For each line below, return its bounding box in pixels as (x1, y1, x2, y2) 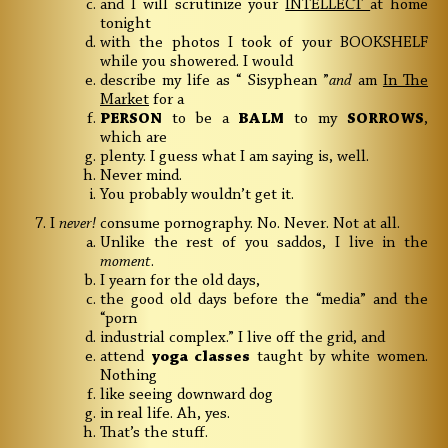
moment (100, 254, 151, 271)
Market (100, 92, 149, 109)
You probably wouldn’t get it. (100, 187, 294, 204)
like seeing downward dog (100, 387, 273, 404)
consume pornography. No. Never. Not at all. (96, 216, 400, 233)
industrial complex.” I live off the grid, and (100, 330, 385, 347)
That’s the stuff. (100, 425, 216, 442)
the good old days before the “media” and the (100, 292, 428, 309)
